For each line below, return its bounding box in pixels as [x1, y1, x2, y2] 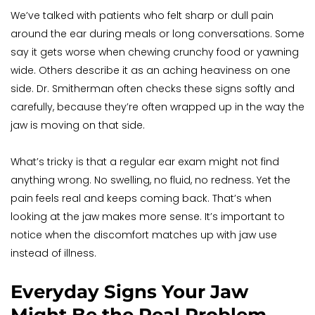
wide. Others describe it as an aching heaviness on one [11, 63, 290, 78]
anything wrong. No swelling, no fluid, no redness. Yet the [11, 173, 290, 188]
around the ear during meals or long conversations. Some [11, 27, 304, 41]
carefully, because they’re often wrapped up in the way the [11, 100, 304, 115]
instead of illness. [11, 246, 96, 261]
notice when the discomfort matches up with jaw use [11, 228, 277, 243]
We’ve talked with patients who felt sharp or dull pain [11, 8, 274, 23]
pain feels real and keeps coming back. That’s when [11, 191, 271, 206]
